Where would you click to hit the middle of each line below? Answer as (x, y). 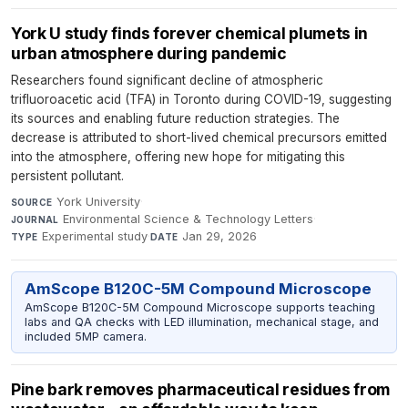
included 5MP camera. (85, 336)
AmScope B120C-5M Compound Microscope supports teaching (199, 307)
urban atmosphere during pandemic (149, 53)
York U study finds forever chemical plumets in (189, 33)
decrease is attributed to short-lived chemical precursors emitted (199, 137)
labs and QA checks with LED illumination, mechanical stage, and (201, 321)
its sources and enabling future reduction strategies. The (175, 118)
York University (98, 201)
